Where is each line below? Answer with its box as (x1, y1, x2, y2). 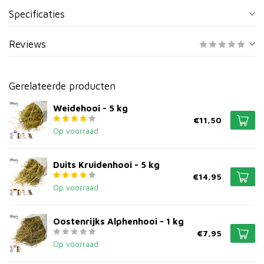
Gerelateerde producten (9, 80, 115, 92)
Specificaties (9, 8, 65, 20)
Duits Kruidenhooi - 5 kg (53, 159, 160, 170)
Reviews (9, 38, 46, 50)
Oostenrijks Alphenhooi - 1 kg (53, 215, 184, 226)
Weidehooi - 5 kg (53, 102, 128, 113)
